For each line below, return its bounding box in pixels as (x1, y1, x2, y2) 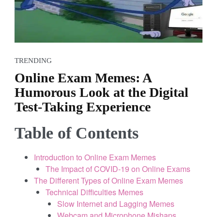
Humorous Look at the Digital (15, 84, 188, 100)
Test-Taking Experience (15, 99, 151, 114)
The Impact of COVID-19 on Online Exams (46, 163, 190, 174)
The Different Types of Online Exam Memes (34, 174, 183, 186)
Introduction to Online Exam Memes (34, 151, 156, 163)
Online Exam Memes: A (15, 70, 151, 85)
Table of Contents (15, 124, 139, 142)
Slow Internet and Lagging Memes (57, 198, 174, 209)
